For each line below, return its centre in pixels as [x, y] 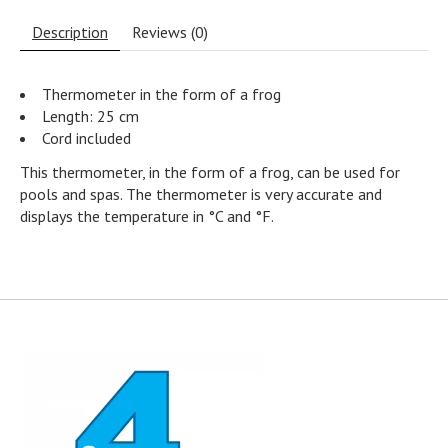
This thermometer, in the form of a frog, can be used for [210, 172]
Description [70, 32]
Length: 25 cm [90, 116]
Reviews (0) [170, 32]
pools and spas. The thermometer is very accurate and [201, 194]
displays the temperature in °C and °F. [147, 216]
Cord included [86, 138]
